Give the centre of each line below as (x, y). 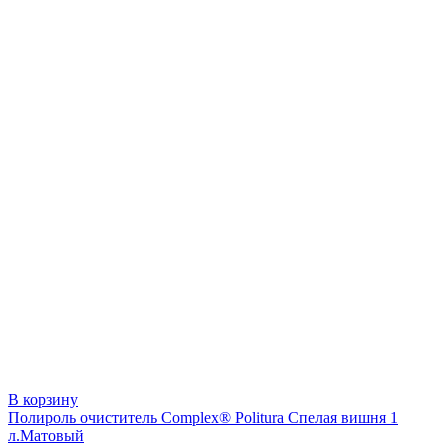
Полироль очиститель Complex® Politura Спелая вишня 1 (203, 418)
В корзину (43, 400)
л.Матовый (46, 436)
